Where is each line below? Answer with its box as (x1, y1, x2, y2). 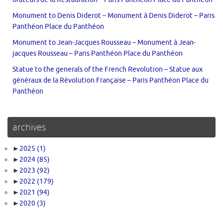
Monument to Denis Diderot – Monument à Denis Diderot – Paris (12, 11, 215, 20)
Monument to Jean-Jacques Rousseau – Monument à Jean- (12, 38, 196, 47)
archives (12, 121, 46, 133)
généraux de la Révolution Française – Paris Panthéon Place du (12, 76, 209, 85)
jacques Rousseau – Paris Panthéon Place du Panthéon (12, 49, 183, 58)
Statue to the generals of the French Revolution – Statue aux (12, 65, 203, 74)
